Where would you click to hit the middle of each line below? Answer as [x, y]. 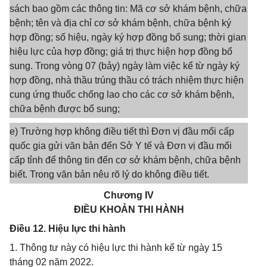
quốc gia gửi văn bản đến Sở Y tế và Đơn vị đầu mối [121, 146]
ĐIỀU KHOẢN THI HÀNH [129, 209]
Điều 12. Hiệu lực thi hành [68, 229]
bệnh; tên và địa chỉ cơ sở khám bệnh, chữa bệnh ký [120, 23]
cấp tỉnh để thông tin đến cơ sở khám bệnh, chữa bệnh [125, 160]
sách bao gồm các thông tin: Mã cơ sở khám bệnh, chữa [128, 9]
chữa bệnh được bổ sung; [65, 109]
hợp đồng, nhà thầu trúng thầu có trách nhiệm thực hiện [127, 80]
